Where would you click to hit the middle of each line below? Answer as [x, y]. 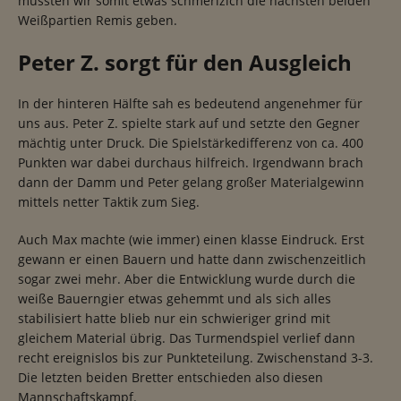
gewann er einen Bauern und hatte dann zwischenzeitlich [192, 260]
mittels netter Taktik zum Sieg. [109, 202]
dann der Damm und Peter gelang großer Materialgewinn [191, 183]
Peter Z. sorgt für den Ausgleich [185, 63]
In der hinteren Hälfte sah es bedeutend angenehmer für [190, 104]
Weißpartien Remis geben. [98, 21]
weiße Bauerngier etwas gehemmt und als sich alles [175, 299]
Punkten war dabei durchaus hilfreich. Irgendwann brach [191, 163]
